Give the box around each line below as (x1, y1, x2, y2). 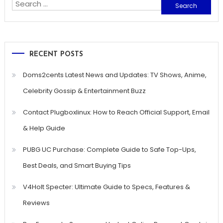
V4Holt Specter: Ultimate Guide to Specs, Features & (22, 182, 190, 192)
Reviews (22, 198, 50, 208)
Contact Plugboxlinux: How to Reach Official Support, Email (22, 108, 210, 117)
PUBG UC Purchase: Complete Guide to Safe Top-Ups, (22, 145, 196, 155)
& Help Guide (22, 123, 65, 133)
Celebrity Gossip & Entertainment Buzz (22, 86, 146, 96)
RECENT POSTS (29, 51, 83, 59)
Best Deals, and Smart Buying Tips (22, 161, 131, 171)
